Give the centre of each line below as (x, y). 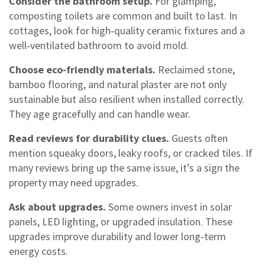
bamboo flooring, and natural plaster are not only (118, 84)
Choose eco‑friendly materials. (82, 70)
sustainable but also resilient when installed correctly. (127, 99)
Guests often (198, 138)
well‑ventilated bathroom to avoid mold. (99, 45)
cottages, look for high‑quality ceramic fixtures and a (127, 30)
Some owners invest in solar (169, 207)
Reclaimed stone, (195, 70)
